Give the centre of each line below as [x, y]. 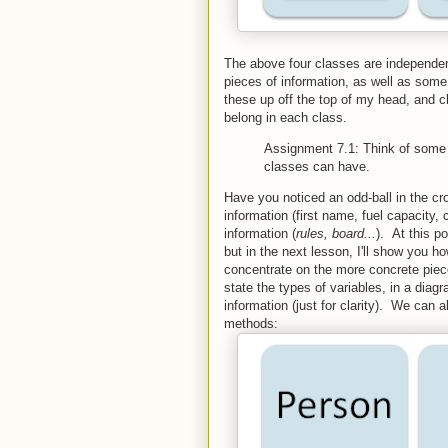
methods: [251, 323]
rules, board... [336, 233]
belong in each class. [285, 117]
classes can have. [317, 166]
